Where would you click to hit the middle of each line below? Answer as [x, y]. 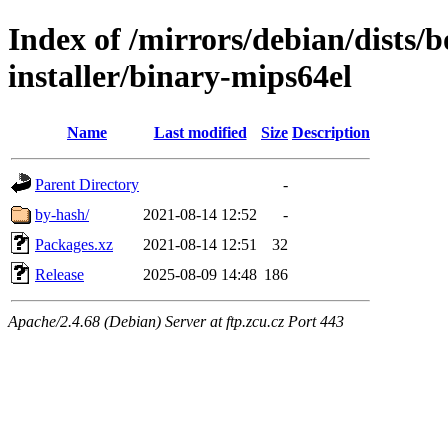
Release [59, 274]
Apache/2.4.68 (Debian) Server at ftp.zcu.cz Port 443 [176, 321]
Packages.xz [74, 244]
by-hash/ [62, 214]
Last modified [200, 132]
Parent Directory [87, 184]
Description [331, 132]
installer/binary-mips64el [180, 76]
